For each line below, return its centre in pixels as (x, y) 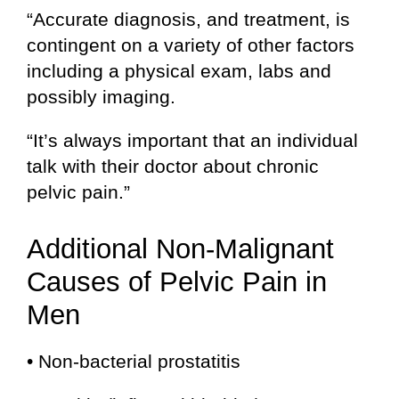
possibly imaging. (101, 97)
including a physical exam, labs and (179, 71)
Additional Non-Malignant (180, 249)
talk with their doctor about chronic (173, 167)
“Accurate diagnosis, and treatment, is (188, 20)
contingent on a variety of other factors (191, 45)
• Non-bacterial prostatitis (134, 361)
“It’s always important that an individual (192, 141)
